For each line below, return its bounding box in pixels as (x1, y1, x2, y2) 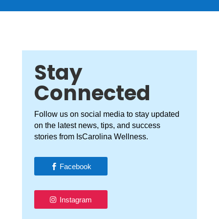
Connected (34, 79, 151, 108)
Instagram (59, 195, 92, 204)
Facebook (60, 162, 92, 171)
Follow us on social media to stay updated (34, 110, 179, 118)
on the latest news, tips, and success (34, 121, 160, 130)
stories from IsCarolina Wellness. (34, 132, 148, 141)
